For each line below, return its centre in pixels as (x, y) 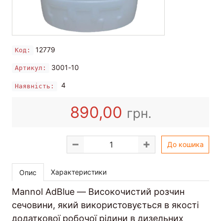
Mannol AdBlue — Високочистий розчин (98, 192)
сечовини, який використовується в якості (105, 205)
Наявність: (35, 86)
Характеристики (79, 172)
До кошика (185, 145)
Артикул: (31, 68)
